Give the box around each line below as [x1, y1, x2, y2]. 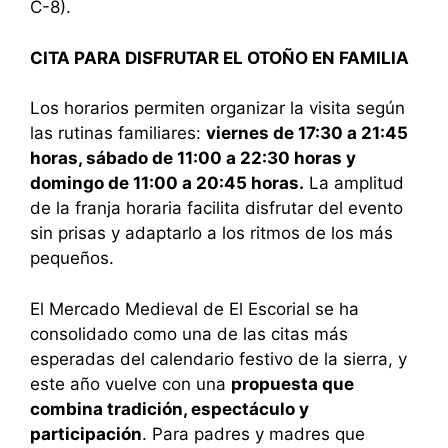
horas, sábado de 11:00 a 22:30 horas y [30, 148, 356, 169]
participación [30, 423, 142, 444]
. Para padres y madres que [142, 423, 365, 444]
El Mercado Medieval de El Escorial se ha [30, 298, 359, 319]
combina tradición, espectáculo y [30, 398, 309, 419]
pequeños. [30, 248, 114, 269]
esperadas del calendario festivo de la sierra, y [30, 348, 407, 369]
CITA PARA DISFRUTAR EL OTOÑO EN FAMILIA [30, 47, 409, 68]
